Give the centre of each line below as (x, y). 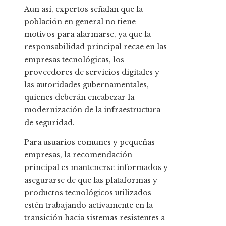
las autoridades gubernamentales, (87, 85)
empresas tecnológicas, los (74, 60)
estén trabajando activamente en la (89, 206)
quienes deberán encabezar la (79, 98)
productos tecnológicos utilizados (88, 193)
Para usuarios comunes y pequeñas (90, 143)
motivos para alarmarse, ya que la (88, 35)
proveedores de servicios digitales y (92, 72)
